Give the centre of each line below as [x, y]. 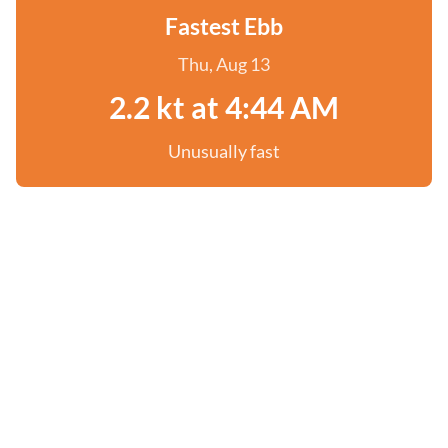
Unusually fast [224, 151]
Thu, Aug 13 [224, 64]
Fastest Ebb [224, 26]
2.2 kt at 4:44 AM [224, 107]
